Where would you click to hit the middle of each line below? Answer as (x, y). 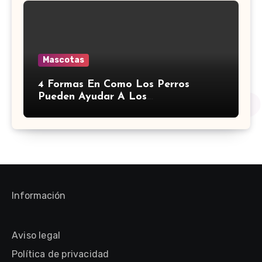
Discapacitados (77, 109)
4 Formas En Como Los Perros (114, 84)
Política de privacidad (61, 254)
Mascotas (63, 60)
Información (39, 195)
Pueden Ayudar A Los (92, 96)
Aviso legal (36, 235)
